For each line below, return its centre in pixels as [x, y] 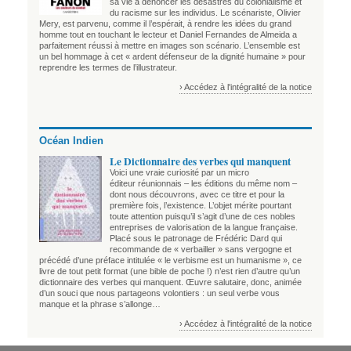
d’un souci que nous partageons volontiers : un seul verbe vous [159, 293]
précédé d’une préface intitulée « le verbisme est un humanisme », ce [170, 260]
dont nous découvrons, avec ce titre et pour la [197, 194]
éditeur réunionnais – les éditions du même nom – [203, 183]
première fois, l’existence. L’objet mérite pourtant [201, 205]
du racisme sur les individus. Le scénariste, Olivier [205, 12]
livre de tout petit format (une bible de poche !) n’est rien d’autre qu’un [170, 271]
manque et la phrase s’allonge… [100, 304]
